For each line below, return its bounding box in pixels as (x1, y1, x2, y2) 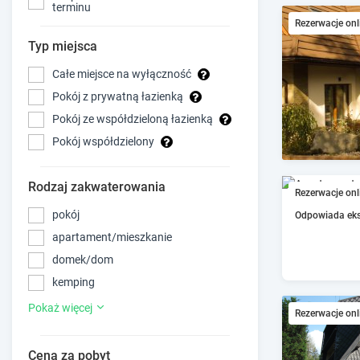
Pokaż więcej (28, 301, 95, 314)
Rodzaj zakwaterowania (28, 178, 166, 194)
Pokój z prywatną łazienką (52, 90, 183, 104)
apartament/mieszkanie (52, 231, 172, 244)
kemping (52, 276, 95, 289)
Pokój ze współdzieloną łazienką (52, 112, 213, 126)
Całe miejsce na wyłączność (52, 67, 191, 81)
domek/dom (52, 253, 113, 267)
